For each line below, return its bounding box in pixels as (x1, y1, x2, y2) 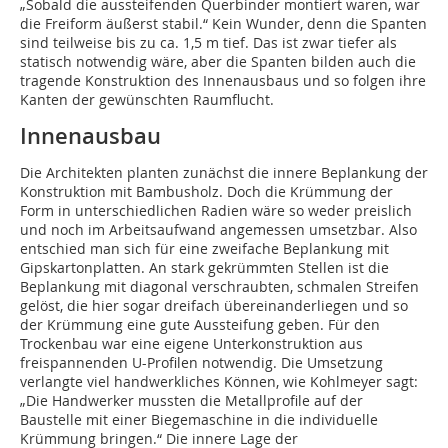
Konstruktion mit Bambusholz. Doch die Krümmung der (20, 182, 393, 202)
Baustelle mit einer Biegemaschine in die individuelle (20, 410, 378, 430)
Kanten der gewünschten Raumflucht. (20, 90, 274, 110)
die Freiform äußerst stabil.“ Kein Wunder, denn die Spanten (20, 14, 427, 34)
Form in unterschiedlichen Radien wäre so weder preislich (20, 201, 412, 221)
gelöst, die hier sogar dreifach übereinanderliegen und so (20, 296, 408, 316)
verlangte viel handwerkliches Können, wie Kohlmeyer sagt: (20, 372, 418, 392)
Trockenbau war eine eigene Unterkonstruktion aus (20, 334, 363, 354)
